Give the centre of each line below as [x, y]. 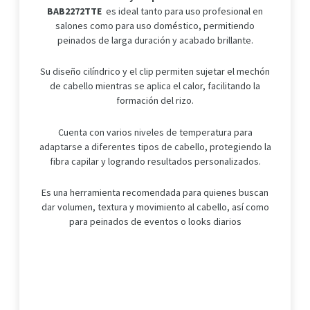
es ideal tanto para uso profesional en [184, 11]
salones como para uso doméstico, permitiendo [155, 25]
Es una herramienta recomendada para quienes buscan [155, 193]
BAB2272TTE [76, 11]
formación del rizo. [155, 101]
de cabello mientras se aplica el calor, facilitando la [155, 86]
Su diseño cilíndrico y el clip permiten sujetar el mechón [155, 72]
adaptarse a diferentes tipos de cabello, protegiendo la [155, 146]
